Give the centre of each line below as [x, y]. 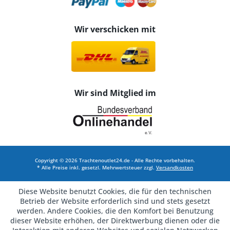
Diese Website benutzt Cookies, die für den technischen [115, 191]
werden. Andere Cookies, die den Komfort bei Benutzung [115, 211]
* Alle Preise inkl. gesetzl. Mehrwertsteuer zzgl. [97, 168]
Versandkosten [175, 168]
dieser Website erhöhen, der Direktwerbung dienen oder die [115, 221]
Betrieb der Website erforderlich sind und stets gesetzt [115, 201]
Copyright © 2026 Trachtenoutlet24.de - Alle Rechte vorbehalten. [115, 160]
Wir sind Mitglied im [115, 93]
